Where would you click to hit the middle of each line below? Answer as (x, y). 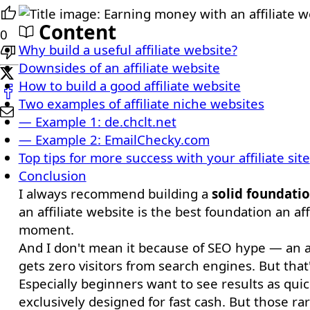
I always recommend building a (115, 193)
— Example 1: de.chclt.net (97, 121)
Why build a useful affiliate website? (128, 49)
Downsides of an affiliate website (119, 67)
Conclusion (52, 175)
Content (75, 32)
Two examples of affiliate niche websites (141, 103)
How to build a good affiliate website (129, 85)
